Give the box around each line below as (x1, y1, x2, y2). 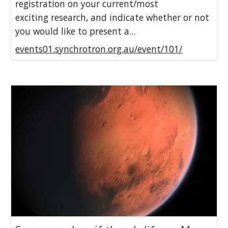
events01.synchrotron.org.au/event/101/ (15, 43, 183, 55)
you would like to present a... (15, 25, 136, 38)
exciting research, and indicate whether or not (15, 11, 210, 24)
